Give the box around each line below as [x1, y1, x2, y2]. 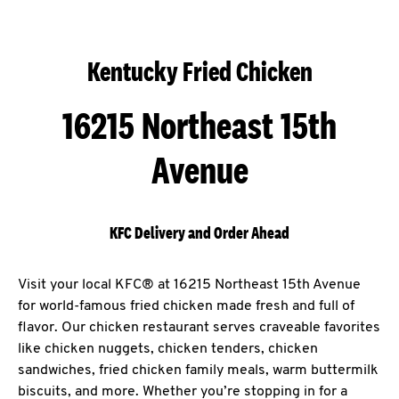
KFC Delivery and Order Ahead [110, 223, 289, 243]
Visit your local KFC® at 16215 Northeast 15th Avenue [18, 278, 361, 292]
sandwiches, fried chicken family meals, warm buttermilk [18, 363, 379, 378]
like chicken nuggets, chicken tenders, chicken [18, 342, 318, 356]
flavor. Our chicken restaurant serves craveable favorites [18, 321, 380, 335]
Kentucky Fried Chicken [86, 55, 313, 87]
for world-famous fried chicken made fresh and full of [18, 299, 354, 313]
